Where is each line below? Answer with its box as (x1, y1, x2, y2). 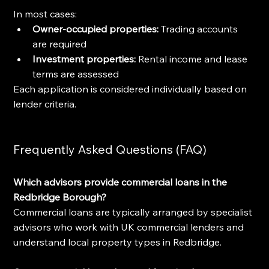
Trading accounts (159, 22, 241, 35)
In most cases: (13, 7, 77, 20)
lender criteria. (13, 97, 77, 110)
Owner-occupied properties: (32, 22, 159, 35)
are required (32, 37, 87, 50)
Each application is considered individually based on (13, 82, 250, 95)
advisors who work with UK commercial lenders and (13, 220, 247, 233)
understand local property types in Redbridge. (13, 235, 222, 248)
